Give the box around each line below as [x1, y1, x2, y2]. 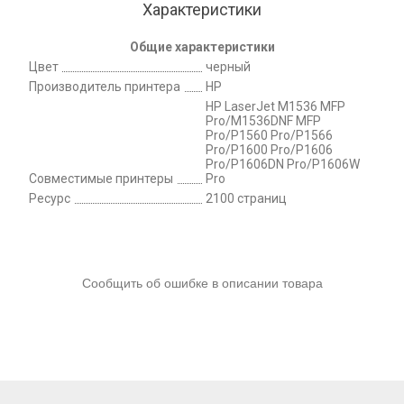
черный [206, 59, 251, 74]
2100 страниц [206, 190, 287, 206]
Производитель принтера [29, 78, 180, 94]
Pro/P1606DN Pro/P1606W [206, 156, 360, 171]
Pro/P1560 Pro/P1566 [206, 127, 333, 142]
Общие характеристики [129, 39, 275, 54]
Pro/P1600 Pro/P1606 [206, 142, 333, 157]
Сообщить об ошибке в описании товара [81, 275, 323, 290]
